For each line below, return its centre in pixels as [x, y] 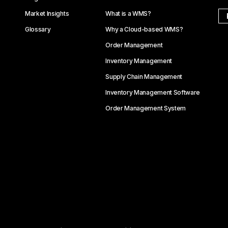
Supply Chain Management [144, 77]
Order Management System [146, 108]
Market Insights [47, 14]
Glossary [38, 30]
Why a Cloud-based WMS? [144, 30]
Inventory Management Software [153, 93]
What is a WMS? [128, 14]
